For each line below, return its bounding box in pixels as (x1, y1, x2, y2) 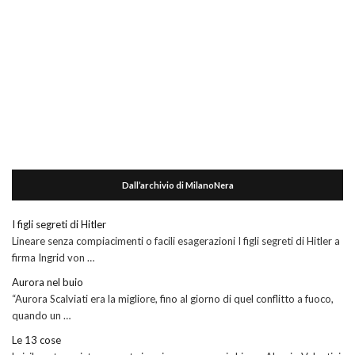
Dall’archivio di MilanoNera (121, 179, 234, 190)
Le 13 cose (12, 333, 61, 346)
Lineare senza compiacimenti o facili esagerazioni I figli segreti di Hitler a (12, 234, 340, 247)
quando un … (12, 308, 71, 322)
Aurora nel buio (12, 275, 83, 288)
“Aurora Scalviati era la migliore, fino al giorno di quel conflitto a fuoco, (12, 292, 334, 305)
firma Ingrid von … (12, 250, 94, 264)
